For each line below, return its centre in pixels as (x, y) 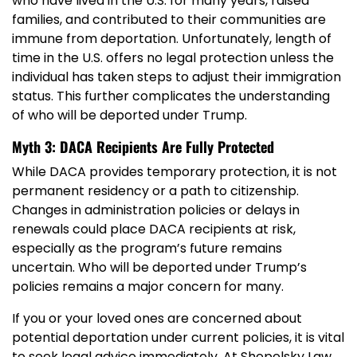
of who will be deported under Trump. (129, 116)
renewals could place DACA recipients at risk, (154, 229)
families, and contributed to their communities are (169, 20)
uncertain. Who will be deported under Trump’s (159, 268)
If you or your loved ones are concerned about (157, 319)
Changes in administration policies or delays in (156, 210)
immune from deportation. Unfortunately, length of (172, 39)
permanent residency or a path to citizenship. (155, 191)
